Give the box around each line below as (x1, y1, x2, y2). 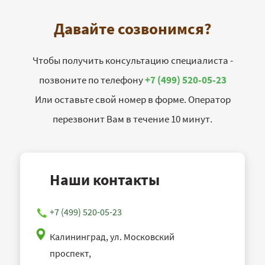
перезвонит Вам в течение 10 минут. (53, 112, 212, 126)
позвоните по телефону (38, 73, 145, 87)
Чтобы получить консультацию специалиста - (32, 54, 233, 67)
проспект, (50, 247, 91, 260)
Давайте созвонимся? (53, 18, 212, 39)
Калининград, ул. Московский (50, 231, 174, 243)
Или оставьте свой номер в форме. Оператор (34, 93, 231, 106)
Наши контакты (50, 170, 160, 190)
